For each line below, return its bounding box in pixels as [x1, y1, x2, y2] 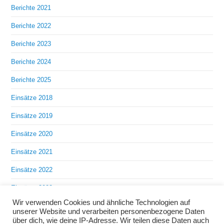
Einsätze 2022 [11, 166, 53, 174]
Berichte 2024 [11, 58, 51, 66]
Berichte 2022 [11, 22, 51, 30]
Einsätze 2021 [11, 148, 53, 156]
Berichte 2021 [11, 4, 51, 12]
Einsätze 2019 [11, 112, 53, 120]
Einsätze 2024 [11, 202, 53, 210]
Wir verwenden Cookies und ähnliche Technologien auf [12, 198, 190, 206]
